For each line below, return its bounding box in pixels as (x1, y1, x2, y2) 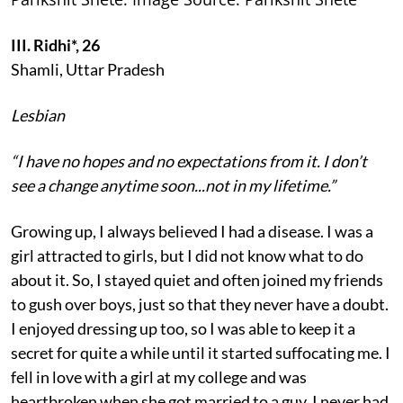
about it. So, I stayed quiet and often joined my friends (11, 269, 383, 290)
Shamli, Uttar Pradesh (11, 58, 165, 79)
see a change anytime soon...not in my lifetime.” (11, 175, 336, 195)
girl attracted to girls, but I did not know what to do (11, 245, 363, 265)
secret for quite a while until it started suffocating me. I (11, 342, 390, 363)
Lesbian (11, 104, 65, 125)
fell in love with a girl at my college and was (11, 366, 307, 387)
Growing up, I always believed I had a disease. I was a (11, 220, 373, 241)
